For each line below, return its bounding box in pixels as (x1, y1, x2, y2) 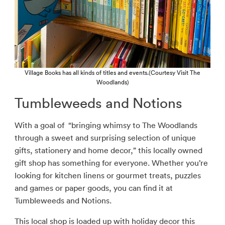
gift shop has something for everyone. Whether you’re (14, 157, 208, 168)
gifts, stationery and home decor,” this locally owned (14, 145, 202, 155)
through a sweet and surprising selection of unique (14, 132, 196, 143)
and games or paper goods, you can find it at (14, 182, 173, 193)
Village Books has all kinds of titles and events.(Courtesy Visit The (25, 68, 200, 77)
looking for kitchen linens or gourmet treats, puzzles (14, 170, 201, 180)
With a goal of (14, 120, 66, 130)
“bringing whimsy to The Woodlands (66, 120, 197, 130)
